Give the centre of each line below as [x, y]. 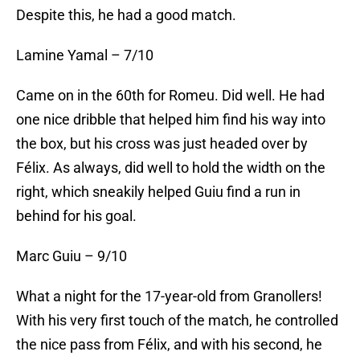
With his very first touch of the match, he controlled [177, 321]
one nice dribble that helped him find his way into [171, 120]
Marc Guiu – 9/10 [72, 256]
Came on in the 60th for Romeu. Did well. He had [170, 96]
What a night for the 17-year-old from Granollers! [169, 297]
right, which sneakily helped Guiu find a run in [158, 192]
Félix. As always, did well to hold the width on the [171, 168]
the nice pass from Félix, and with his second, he [169, 345]
